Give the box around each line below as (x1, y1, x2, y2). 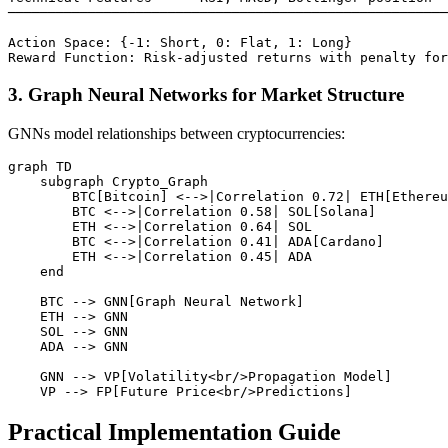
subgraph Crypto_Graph (8, 173, 208, 189)
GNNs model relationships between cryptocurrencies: (8, 124, 345, 142)
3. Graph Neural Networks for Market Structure (8, 83, 404, 105)
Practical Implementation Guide (8, 418, 341, 445)
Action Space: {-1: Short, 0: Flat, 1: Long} (8, 35, 352, 51)
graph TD (8, 158, 72, 174)
